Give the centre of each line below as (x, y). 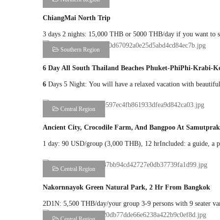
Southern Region (79, 49)
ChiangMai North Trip (77, 18)
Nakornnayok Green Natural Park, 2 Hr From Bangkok (126, 188)
